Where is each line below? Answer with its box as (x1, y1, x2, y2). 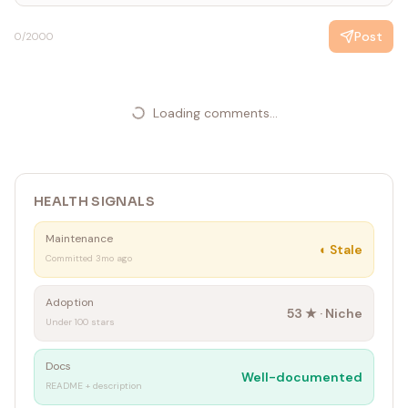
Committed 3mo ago (46, 252, 132, 264)
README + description (46, 380, 142, 392)
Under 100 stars (46, 316, 115, 328)
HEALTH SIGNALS (34, 193, 155, 209)
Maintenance (46, 231, 113, 246)
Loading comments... (152, 105, 278, 121)
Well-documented (241, 369, 362, 385)
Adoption (46, 295, 94, 310)
